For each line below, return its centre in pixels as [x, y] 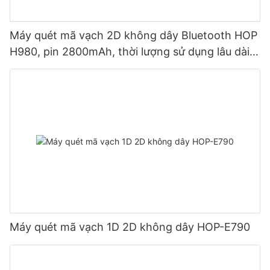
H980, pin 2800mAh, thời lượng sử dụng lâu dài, [131, 51]
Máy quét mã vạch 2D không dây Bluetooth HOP [133, 35]
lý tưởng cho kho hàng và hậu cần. [98, 67]
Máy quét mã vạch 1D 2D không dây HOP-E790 [130, 227]
